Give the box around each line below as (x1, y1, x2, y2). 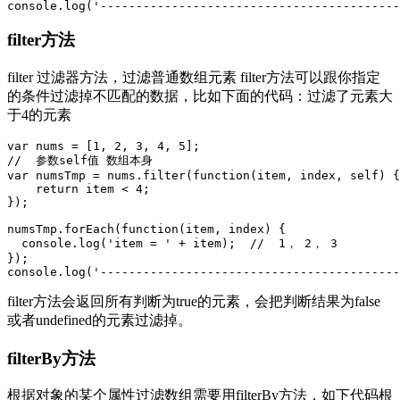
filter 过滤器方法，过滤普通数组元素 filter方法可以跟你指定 (7, 69, 380, 85)
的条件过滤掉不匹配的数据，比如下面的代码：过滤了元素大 (7, 87, 393, 104)
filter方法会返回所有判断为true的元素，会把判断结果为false (7, 293, 380, 309)
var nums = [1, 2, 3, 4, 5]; (7, 138, 200, 153)
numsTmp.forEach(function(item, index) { (7, 221, 286, 236)
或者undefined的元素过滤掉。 (7, 312, 192, 328)
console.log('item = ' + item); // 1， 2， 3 (7, 236, 337, 250)
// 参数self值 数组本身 (7, 153, 153, 167)
